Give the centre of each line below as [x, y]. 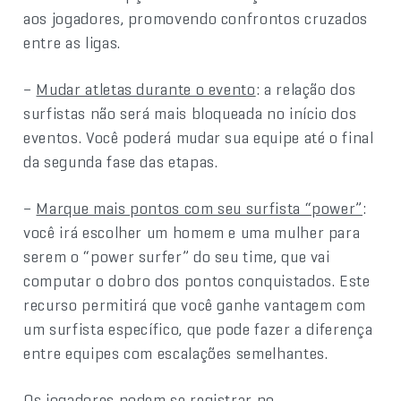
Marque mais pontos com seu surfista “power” [200, 209]
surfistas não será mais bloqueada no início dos [190, 114]
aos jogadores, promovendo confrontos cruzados [196, 19]
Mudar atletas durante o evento [146, 90]
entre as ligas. [72, 43]
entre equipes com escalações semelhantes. [176, 354]
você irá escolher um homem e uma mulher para [192, 233]
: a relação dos [306, 90]
